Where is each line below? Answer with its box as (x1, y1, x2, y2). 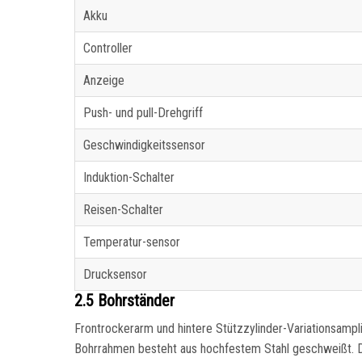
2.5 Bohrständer (74, 291, 175, 311)
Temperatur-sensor (83, 234, 180, 250)
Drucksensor (83, 267, 147, 283)
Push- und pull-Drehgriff (83, 105, 203, 121)
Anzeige (83, 73, 124, 89)
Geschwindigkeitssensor (83, 137, 205, 154)
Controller (83, 40, 133, 57)
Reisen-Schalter (83, 202, 163, 218)
